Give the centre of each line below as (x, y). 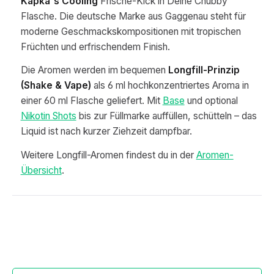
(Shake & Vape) (56, 86)
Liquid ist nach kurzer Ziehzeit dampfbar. (106, 131)
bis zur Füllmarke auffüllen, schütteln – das (166, 116)
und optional (211, 101)
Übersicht (41, 170)
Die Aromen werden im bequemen (94, 70)
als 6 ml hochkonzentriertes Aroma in (170, 86)
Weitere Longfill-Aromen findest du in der (108, 155)
